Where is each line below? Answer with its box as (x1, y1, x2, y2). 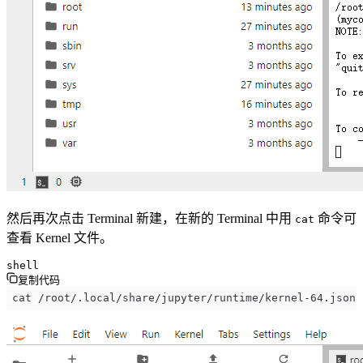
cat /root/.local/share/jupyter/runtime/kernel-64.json (11, 292, 356, 304)
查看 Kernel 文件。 (6, 230, 113, 245)
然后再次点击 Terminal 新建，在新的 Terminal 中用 (6, 211, 295, 225)
